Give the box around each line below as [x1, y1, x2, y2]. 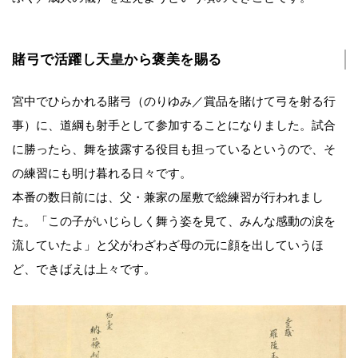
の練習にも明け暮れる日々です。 [12, 167, 192, 181]
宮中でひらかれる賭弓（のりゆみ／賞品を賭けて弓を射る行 [12, 95, 336, 109]
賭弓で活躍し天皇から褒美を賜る [12, 52, 222, 68]
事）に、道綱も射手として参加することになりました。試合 [12, 119, 336, 133]
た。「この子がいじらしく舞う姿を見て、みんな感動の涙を [12, 215, 336, 229]
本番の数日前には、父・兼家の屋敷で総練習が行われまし [12, 191, 324, 205]
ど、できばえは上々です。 [12, 263, 156, 276]
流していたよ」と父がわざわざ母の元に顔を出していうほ [12, 239, 324, 253]
